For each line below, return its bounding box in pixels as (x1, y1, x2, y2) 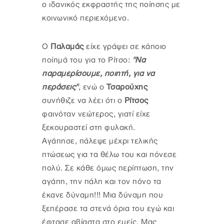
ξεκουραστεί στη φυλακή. (42, 123, 135, 132)
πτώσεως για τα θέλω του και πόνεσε (42, 150, 176, 159)
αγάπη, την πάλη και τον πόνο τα (42, 177, 161, 186)
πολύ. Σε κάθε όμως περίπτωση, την (42, 163, 174, 172)
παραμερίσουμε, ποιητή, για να (42, 69, 155, 78)
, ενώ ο (78, 82, 106, 91)
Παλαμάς (50, 42, 86, 51)
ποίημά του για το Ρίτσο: (42, 55, 132, 64)
